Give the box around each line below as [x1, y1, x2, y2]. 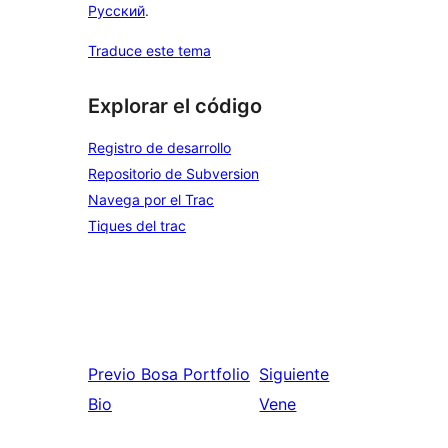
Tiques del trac [88, 217, 186, 234]
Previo [88, 364, 136, 384]
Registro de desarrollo [88, 139, 231, 156]
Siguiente [259, 364, 330, 384]
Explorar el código [88, 94, 262, 119]
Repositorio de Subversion [88, 165, 259, 182]
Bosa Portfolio [141, 364, 250, 384]
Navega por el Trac [88, 191, 214, 208]
